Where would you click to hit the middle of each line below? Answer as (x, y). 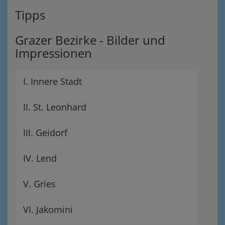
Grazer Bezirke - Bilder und (90, 40)
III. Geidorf (45, 132)
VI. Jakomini (48, 209)
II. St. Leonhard (55, 107)
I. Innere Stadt (52, 81)
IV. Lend (40, 158)
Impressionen (53, 53)
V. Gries (39, 184)
